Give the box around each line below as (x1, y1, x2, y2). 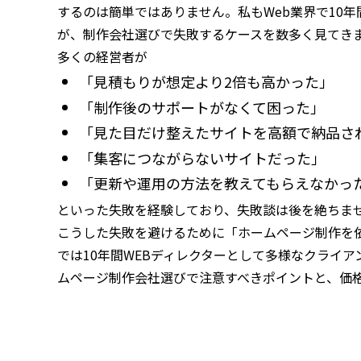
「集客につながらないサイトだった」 (78, 147, 326, 168)
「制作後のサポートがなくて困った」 (78, 96, 325, 118)
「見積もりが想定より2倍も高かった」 (78, 71, 334, 93)
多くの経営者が (56, 46, 147, 66)
